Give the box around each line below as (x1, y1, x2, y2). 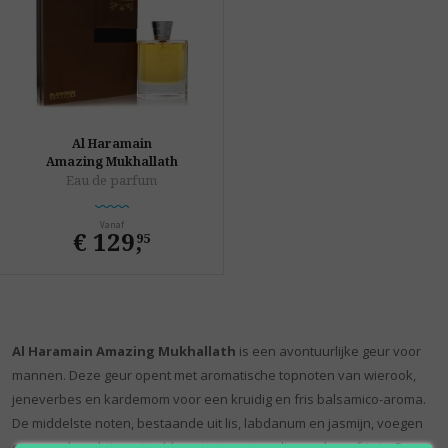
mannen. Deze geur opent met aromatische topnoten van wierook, (12, 366, 416, 385)
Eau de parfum (66, 171, 157, 190)
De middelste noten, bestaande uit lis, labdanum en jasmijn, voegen (12, 414, 423, 433)
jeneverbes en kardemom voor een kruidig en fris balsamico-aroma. (12, 390, 426, 409)
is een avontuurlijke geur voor (236, 342, 421, 361)
